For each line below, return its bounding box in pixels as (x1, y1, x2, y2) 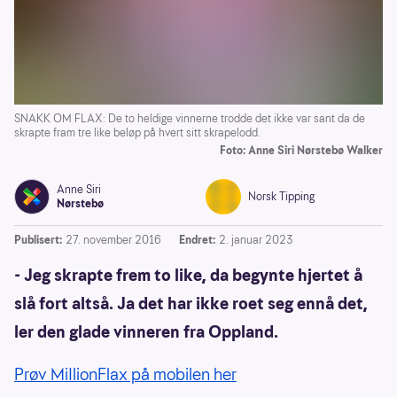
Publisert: (14, 232, 62, 248)
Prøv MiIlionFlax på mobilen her (14, 363, 237, 386)
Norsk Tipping (248, 189, 315, 205)
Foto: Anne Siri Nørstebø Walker (220, 143, 383, 159)
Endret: (179, 232, 215, 248)
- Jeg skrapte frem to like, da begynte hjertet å (14, 264, 362, 287)
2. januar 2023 (219, 232, 293, 248)
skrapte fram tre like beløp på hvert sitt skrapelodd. (14, 125, 261, 141)
